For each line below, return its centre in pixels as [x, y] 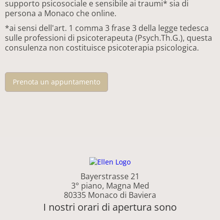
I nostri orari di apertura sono [110, 207]
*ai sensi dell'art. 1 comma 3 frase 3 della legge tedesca [107, 28]
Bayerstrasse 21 [110, 177]
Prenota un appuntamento [56, 82]
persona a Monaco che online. [62, 13]
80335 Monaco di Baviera [110, 195]
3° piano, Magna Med [110, 186]
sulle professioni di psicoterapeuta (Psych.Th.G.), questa [109, 38]
